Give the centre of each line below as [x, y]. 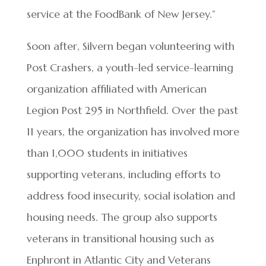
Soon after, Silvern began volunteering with [130, 46]
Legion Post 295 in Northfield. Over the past [132, 110]
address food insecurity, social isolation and [131, 196]
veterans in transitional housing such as [120, 239]
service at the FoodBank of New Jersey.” [121, 14]
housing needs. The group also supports [122, 217]
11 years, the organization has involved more [133, 132]
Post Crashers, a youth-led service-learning [130, 68]
